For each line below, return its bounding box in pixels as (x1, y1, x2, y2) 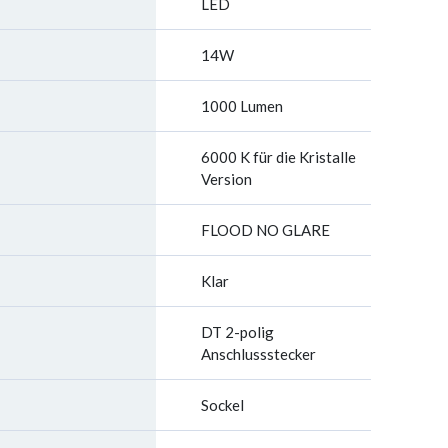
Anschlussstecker (201, 345, 316, 363)
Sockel (201, 396, 244, 414)
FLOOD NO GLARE (201, 221, 330, 239)
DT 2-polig (201, 323, 274, 341)
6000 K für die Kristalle (201, 148, 356, 166)
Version (201, 170, 252, 188)
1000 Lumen (201, 97, 283, 115)
